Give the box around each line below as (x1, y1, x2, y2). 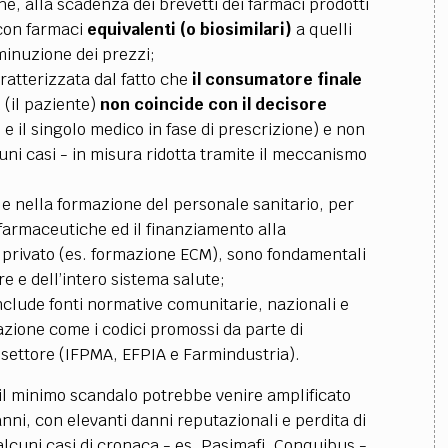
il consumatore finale (191, 69, 362, 90)
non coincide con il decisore (95, 94, 327, 115)
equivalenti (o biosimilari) (86, 19, 296, 40)
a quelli (295, 19, 352, 40)
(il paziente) (4, 94, 96, 115)
